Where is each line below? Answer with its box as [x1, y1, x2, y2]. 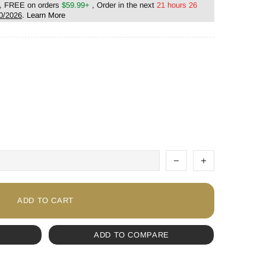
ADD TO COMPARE [93, 230, 170, 239]
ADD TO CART [17, 196, 74, 205]
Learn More [27, 11, 65, 20]
